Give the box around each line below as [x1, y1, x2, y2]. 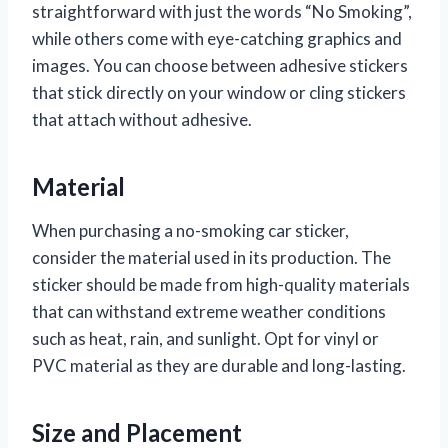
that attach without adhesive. [32, 109, 252, 131]
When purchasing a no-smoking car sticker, [32, 220, 349, 242]
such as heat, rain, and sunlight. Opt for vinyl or [32, 328, 379, 350]
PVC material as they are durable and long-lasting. [32, 355, 406, 377]
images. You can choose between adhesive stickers [32, 55, 408, 77]
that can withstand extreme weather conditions [32, 301, 386, 323]
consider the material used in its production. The [32, 247, 391, 269]
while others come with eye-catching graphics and [32, 28, 402, 50]
